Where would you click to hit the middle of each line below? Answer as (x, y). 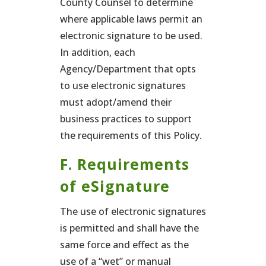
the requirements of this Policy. (131, 135)
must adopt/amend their (115, 102)
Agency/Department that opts (128, 69)
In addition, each (97, 52)
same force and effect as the (124, 245)
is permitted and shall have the (129, 228)
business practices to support (126, 119)
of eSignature (115, 186)
